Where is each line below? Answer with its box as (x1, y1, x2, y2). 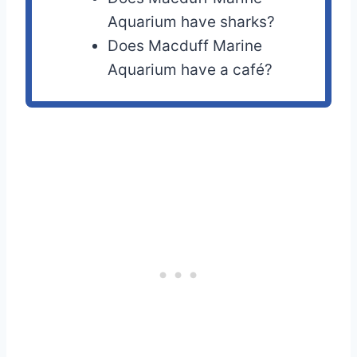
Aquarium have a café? (108, 61, 273, 80)
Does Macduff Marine (108, 37, 263, 56)
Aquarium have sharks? (108, 13, 276, 32)
